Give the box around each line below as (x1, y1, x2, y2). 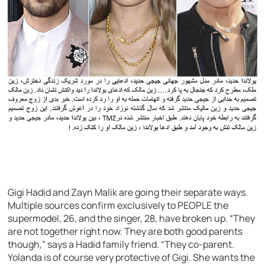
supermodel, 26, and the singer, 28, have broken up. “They (8, 211, 256, 225)
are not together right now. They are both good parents (8, 224, 243, 238)
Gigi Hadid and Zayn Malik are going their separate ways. (8, 185, 248, 199)
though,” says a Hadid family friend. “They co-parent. (8, 237, 235, 251)
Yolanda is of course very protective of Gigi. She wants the (8, 250, 256, 264)
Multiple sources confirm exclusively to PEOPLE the (8, 198, 229, 212)
